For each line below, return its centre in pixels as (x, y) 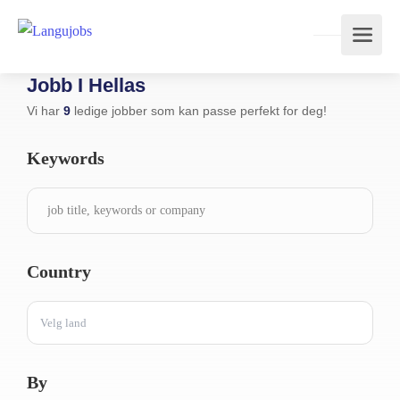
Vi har (45, 111)
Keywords (66, 158)
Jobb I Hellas (86, 85)
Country (59, 271)
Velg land (63, 323)
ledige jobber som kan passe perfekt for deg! (199, 111)
